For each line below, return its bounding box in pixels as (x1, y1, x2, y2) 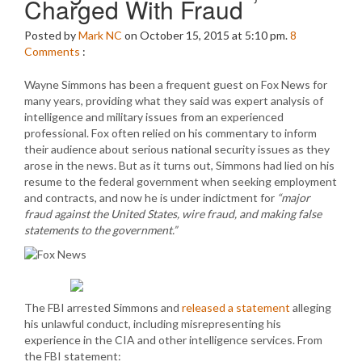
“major (277, 191, 310, 204)
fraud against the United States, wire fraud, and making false (24, 207, 322, 221)
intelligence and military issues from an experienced (24, 110, 284, 124)
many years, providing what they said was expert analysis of (24, 94, 323, 107)
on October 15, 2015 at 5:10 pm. (122, 28, 290, 42)
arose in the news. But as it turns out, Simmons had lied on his (24, 158, 335, 172)
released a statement (182, 301, 290, 314)
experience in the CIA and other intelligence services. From (24, 333, 322, 347)
